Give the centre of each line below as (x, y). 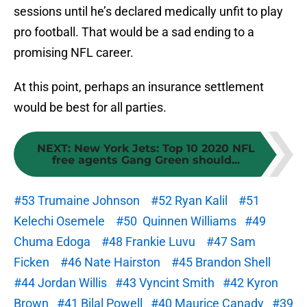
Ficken (33, 262)
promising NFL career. (74, 53)
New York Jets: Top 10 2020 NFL (164, 149)
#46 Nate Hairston (110, 262)
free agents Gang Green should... (146, 160)
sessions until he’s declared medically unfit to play (148, 12)
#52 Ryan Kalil (191, 201)
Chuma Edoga (52, 242)
